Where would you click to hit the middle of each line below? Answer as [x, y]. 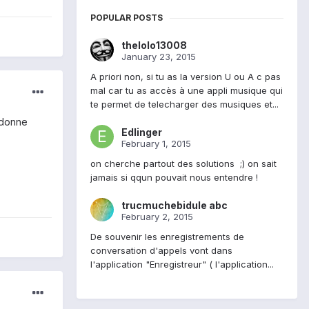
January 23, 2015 [159, 57]
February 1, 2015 [156, 144]
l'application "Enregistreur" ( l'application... [182, 265]
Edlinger [142, 132]
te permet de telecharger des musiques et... [185, 104]
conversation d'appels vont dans [161, 251]
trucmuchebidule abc [175, 206]
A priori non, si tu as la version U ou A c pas [186, 77]
